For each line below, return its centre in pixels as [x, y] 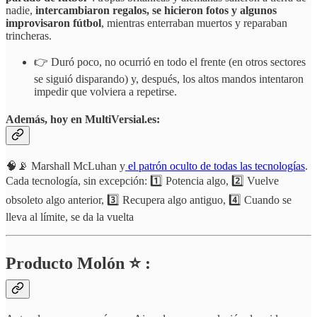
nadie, [21, 10]
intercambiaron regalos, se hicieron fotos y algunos [156, 10]
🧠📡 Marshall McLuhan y [65, 166]
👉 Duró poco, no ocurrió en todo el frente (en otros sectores [170, 62]
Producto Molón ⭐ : [78, 263]
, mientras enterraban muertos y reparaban [194, 23]
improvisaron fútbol [53, 23]
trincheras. [29, 35]
